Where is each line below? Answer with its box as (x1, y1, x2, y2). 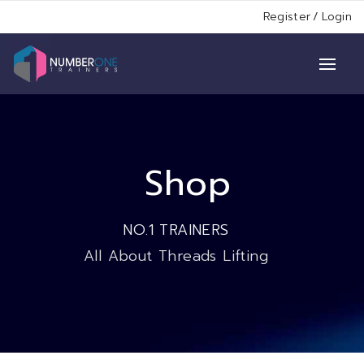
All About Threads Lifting (84, 245, 268, 267)
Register (262, 8, 311, 25)
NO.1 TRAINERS (123, 219, 229, 241)
